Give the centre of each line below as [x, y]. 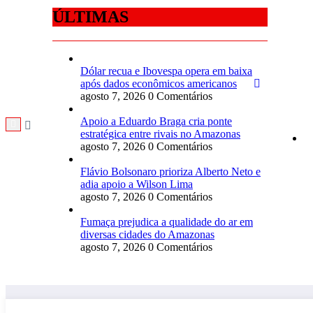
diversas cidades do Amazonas [147, 235]
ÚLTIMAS [90, 17]
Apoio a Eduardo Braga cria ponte [156, 122]
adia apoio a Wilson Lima [137, 184]
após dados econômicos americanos [159, 84]
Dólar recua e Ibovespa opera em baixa [166, 71]
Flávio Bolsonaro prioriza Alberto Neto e [170, 172]
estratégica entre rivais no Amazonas [160, 134]
